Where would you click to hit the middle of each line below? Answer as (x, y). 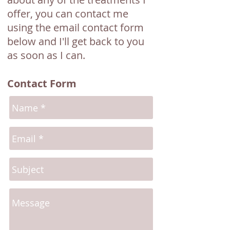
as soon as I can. (47, 55)
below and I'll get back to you (76, 41)
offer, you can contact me (68, 14)
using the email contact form (75, 27)
